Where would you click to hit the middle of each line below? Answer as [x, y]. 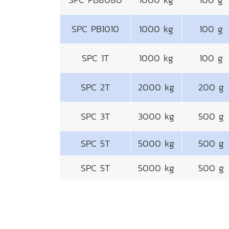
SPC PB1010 [95, 29]
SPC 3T [95, 116]
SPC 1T [95, 58]
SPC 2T [95, 87]
